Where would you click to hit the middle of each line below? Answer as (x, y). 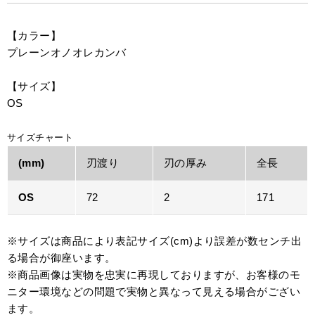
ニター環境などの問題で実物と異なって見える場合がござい (154, 292)
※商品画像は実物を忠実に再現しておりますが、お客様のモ (154, 275)
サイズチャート (40, 138)
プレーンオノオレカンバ (67, 53)
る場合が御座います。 (62, 258)
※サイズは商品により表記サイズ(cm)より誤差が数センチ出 (155, 241)
